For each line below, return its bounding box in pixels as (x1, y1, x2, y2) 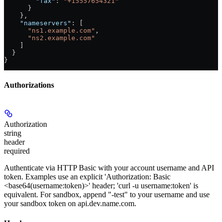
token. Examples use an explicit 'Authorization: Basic (4, 172, 170, 181)
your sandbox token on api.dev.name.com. (4, 199, 136, 208)
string (4, 129, 21, 138)
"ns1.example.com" (4, 26, 95, 34)
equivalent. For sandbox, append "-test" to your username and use (4, 190, 210, 199)
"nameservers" (4, 19, 71, 27)
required (4, 147, 30, 156)
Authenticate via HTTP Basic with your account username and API (4, 164, 214, 172)
